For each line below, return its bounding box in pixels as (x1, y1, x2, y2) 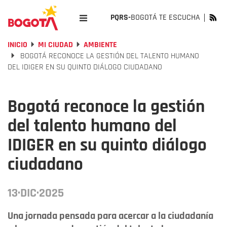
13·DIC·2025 (8, 185, 64, 201)
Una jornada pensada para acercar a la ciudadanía (8, 209, 213, 222)
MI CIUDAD (38, 40, 73, 50)
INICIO (8, 40, 27, 50)
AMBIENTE (84, 40, 117, 50)
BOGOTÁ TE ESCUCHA (131, 12, 200, 23)
